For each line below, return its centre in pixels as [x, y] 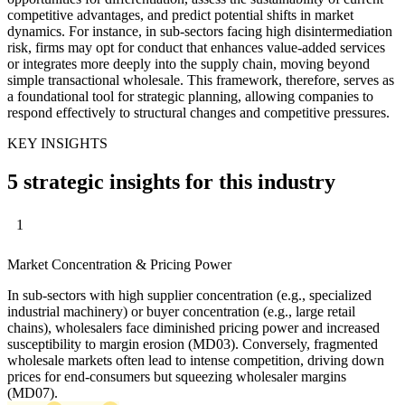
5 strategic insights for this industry [171, 181]
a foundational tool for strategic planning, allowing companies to [190, 96]
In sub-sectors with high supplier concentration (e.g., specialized [189, 296]
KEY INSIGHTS [57, 143]
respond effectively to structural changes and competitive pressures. [198, 112]
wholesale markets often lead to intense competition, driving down [196, 361]
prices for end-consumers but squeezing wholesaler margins [177, 377]
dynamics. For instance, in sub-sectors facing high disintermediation [200, 31]
